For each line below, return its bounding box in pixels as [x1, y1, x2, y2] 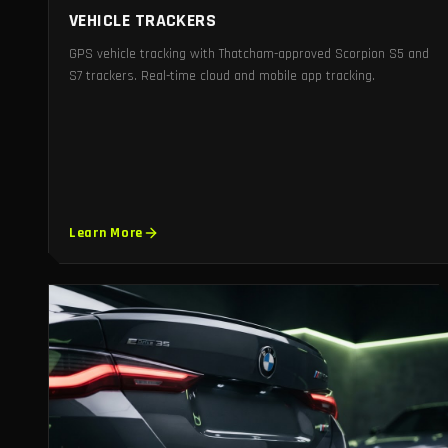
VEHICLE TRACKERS [69, 9, 217, 33]
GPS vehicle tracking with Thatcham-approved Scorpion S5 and [69, 45, 429, 64]
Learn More [69, 224, 143, 243]
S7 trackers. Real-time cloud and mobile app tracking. [69, 67, 375, 86]
